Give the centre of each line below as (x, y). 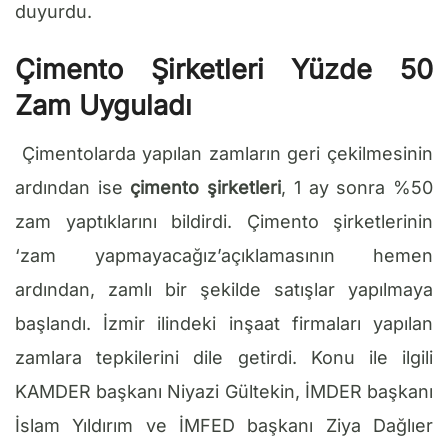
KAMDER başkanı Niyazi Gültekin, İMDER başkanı (224, 392)
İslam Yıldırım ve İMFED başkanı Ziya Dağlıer (224, 426)
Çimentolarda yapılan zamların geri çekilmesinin (227, 154)
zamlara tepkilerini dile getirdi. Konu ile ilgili (224, 358)
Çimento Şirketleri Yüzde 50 (224, 69)
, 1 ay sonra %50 (357, 188)
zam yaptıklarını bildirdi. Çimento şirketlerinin (224, 222)
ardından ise (73, 188)
